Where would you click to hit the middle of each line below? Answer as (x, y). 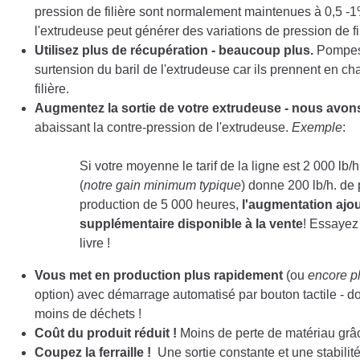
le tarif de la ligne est (243, 166)
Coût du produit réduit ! (106, 333)
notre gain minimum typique (162, 185)
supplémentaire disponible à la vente (191, 224)
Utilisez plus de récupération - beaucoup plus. (176, 50)
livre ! (96, 243)
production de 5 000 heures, (161, 205)
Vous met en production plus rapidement (159, 275)
